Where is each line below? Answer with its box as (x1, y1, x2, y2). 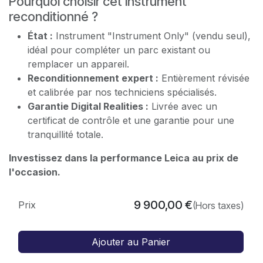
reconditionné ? (9, 8, 98, 24)
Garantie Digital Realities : (28, 100, 149, 112)
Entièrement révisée (159, 72, 249, 84)
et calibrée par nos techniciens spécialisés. (28, 86, 217, 98)
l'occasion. (9, 166, 60, 178)
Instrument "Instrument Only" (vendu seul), (53, 29, 251, 42)
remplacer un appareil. (28, 58, 129, 70)
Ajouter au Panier (92, 235, 170, 248)
